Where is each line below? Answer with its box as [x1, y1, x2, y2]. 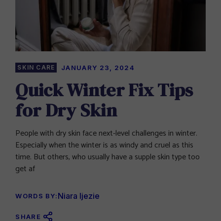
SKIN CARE [17, 64, 55, 72]
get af [15, 162, 36, 176]
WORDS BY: [15, 192, 58, 200]
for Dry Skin [15, 98, 117, 123]
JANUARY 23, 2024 [61, 64, 135, 72]
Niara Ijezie [58, 191, 100, 201]
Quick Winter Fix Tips [15, 77, 193, 103]
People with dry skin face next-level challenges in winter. [15, 127, 198, 141]
